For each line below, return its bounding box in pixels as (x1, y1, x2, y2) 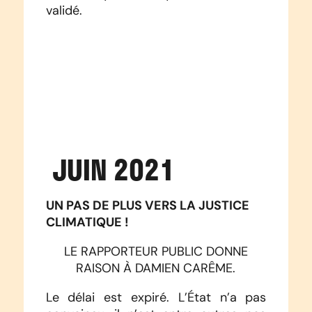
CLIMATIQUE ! (45, 214, 129, 231)
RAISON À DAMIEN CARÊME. (76, 260, 236, 276)
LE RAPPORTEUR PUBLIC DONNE (63, 244, 248, 260)
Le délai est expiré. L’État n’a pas (45, 290, 267, 306)
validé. (45, 3, 82, 19)
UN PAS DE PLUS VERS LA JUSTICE (45, 197, 249, 214)
